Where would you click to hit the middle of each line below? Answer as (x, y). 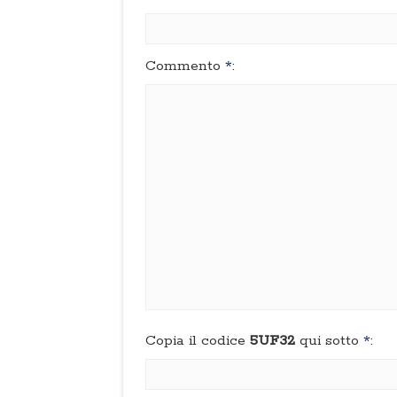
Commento (185, 66)
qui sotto (329, 341)
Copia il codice (198, 341)
